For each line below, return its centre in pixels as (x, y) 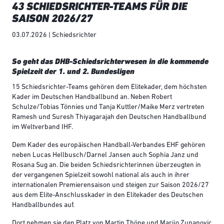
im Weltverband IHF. (42, 127)
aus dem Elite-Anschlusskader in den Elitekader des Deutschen (108, 195)
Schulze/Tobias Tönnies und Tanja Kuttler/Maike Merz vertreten (108, 107)
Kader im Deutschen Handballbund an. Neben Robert (92, 97)
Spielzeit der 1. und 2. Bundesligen (73, 71)
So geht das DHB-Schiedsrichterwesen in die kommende (110, 61)
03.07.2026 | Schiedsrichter (54, 35)
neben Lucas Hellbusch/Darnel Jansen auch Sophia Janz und (105, 155)
